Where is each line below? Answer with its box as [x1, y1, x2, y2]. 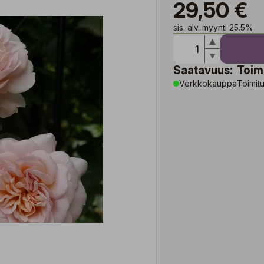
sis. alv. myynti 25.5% [173, 22, 253, 32]
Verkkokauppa [179, 78, 237, 88]
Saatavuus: [173, 64, 233, 77]
